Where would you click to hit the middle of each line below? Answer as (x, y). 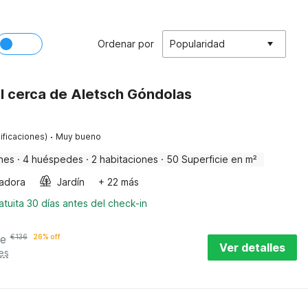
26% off (46, 236)
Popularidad (197, 44)
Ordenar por (126, 44)
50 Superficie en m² (211, 159)
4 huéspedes (53, 159)
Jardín (70, 182)
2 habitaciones (124, 159)
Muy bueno (78, 136)
